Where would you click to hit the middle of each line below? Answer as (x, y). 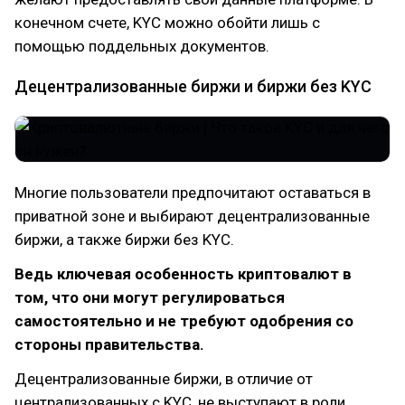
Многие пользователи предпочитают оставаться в (193, 193)
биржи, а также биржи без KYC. (124, 240)
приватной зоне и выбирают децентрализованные (192, 216)
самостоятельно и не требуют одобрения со (184, 321)
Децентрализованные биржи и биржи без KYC (193, 86)
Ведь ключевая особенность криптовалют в (183, 274)
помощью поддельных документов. (142, 46)
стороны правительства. (109, 344)
